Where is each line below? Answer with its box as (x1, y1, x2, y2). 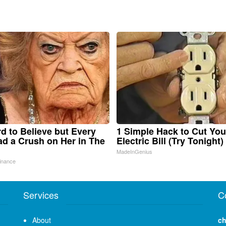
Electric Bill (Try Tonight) (116, 134, 223, 147)
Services (23, 188, 59, 201)
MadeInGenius (116, 147, 152, 155)
